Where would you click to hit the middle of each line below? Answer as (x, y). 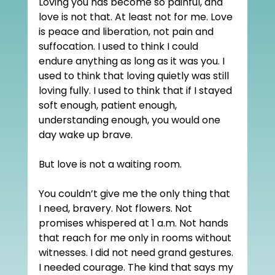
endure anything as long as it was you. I (133, 61)
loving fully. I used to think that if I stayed (136, 90)
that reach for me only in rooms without (136, 238)
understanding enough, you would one (130, 120)
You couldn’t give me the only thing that (135, 193)
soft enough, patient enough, (109, 105)
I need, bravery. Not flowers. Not (116, 208)
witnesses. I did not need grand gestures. (137, 252)
